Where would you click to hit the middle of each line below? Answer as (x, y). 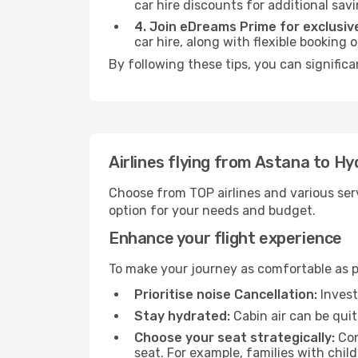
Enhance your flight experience (225, 238)
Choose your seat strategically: (235, 338)
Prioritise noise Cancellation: (226, 294)
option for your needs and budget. (212, 211)
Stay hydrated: (182, 316)
